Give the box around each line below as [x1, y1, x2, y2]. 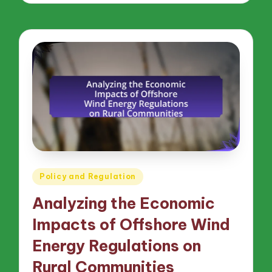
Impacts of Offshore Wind [32, 215, 231, 235]
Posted [31, 168, 68, 181]
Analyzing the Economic [32, 194, 216, 214]
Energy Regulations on [32, 236, 202, 256]
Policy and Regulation [39, 171, 137, 181]
